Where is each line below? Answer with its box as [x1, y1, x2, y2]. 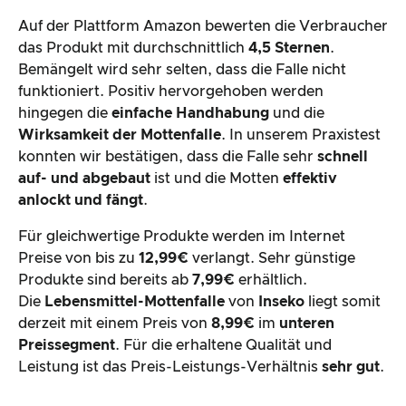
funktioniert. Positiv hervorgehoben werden [18, 84, 324, 100]
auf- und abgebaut [18, 171, 150, 187]
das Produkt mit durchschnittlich [18, 41, 248, 56]
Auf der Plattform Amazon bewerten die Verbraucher [18, 19, 388, 34]
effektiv [283, 171, 337, 187]
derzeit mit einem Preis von [18, 316, 211, 332]
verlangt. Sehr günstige [188, 251, 355, 266]
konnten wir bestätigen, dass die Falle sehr [18, 150, 317, 165]
